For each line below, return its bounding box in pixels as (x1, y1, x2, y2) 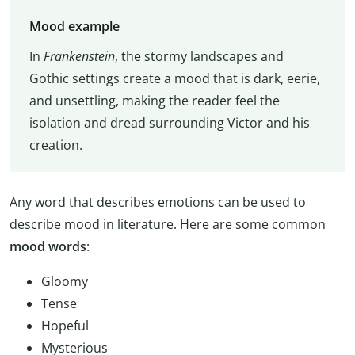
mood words (10, 238, 86, 256)
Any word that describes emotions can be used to (10, 193, 306, 212)
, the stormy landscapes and (114, 48, 284, 66)
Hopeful (41, 317, 89, 335)
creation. (29, 136, 82, 155)
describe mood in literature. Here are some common (10, 216, 326, 234)
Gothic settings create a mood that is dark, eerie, (29, 70, 320, 88)
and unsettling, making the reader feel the (29, 92, 280, 110)
